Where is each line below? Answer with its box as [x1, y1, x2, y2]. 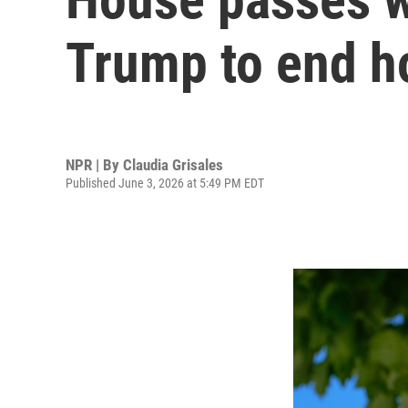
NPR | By [66, 155, 123, 174]
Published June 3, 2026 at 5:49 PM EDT [66, 175, 264, 190]
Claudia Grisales [123, 155, 223, 174]
